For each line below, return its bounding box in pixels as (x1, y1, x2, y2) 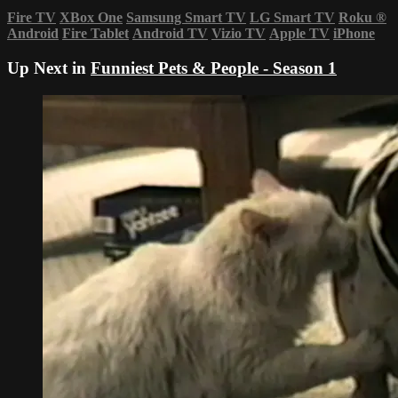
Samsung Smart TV (126, 10, 246, 26)
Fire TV (7, 10, 56, 26)
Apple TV (269, 26, 330, 42)
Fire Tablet (62, 26, 129, 42)
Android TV (132, 26, 208, 42)
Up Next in (7, 59, 91, 78)
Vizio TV (211, 26, 266, 42)
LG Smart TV (250, 10, 335, 26)
